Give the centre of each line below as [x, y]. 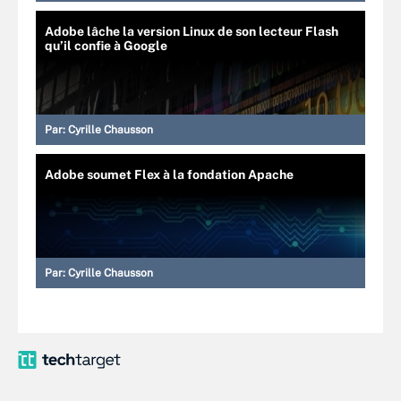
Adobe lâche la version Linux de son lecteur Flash [192, 31]
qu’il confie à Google [106, 45]
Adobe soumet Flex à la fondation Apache [169, 174]
